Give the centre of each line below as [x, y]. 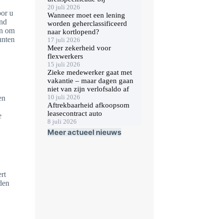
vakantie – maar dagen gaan [90, 80]
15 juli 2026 [64, 64]
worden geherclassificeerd [87, 23]
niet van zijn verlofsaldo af [88, 89]
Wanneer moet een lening [86, 15]
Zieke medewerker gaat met [89, 72]
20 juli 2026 [64, 7]
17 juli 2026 [64, 40]
